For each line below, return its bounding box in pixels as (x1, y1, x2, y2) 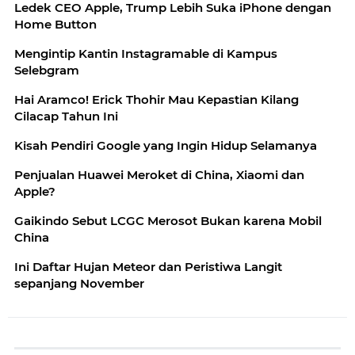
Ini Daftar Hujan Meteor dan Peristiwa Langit (14, 258, 282, 274)
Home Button (14, 16, 97, 32)
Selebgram (14, 62, 79, 78)
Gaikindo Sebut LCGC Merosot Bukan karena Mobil (14, 212, 322, 228)
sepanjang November (14, 275, 144, 291)
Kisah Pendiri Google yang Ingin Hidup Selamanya (14, 137, 317, 153)
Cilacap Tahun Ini (14, 108, 118, 124)
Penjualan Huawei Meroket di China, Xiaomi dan (14, 166, 304, 182)
